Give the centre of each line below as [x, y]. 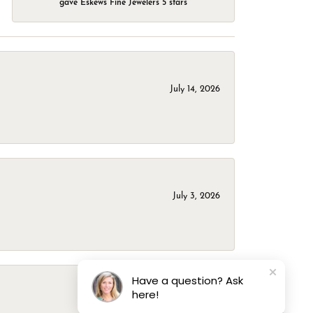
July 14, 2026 [195, 89]
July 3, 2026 [196, 196]
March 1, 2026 [191, 303]
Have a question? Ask [188, 281]
